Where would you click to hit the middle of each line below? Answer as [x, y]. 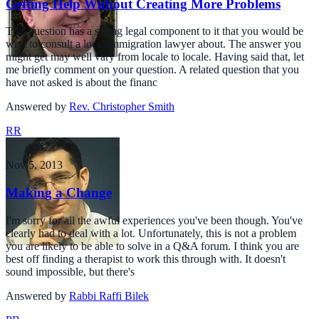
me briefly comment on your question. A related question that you [152, 70]
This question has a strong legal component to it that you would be [155, 31]
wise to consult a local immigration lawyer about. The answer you [153, 44]
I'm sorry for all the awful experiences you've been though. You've [154, 220]
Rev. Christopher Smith [122, 107]
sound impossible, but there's [70, 271]
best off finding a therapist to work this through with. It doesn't [146, 258]
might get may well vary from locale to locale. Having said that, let [155, 57]
